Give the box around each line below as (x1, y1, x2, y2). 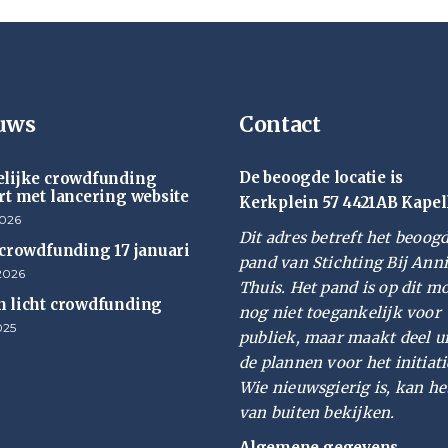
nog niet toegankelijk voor (239, 303, 441, 322)
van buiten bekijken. (239, 403, 395, 422)
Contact (239, 111, 321, 138)
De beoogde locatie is (239, 168, 404, 187)
